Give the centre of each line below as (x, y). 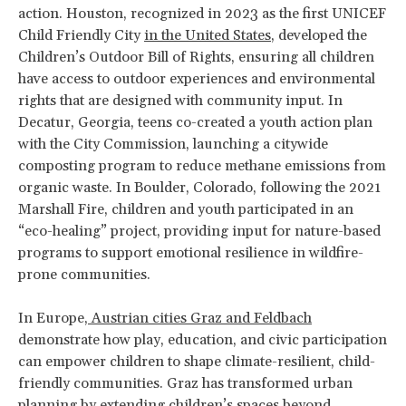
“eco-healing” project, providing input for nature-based (199, 231)
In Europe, (53, 318)
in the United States (208, 35)
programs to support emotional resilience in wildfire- (191, 252)
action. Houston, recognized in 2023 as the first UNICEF (202, 13)
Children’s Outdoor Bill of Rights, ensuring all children (196, 57)
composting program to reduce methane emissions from (202, 165)
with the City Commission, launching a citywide (173, 144)
